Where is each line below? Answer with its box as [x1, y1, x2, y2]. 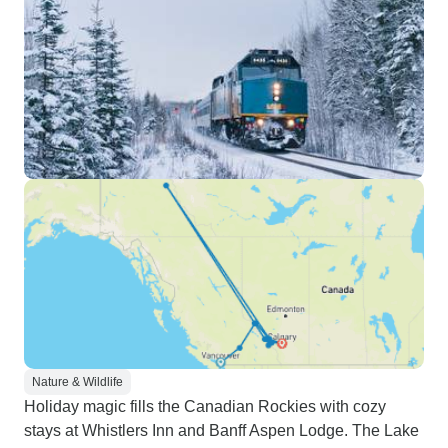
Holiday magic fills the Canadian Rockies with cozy [24, 398, 386, 415]
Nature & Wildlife [32, 375, 123, 389]
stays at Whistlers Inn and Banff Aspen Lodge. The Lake [24, 422, 419, 439]
